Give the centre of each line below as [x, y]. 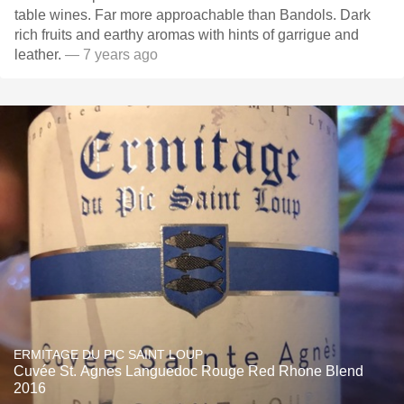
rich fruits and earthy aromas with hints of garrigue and [187, 35]
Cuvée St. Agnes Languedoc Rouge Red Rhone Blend [188, 371]
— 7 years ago [110, 55]
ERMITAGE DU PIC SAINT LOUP [108, 354]
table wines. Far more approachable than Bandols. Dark [193, 15]
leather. [38, 55]
